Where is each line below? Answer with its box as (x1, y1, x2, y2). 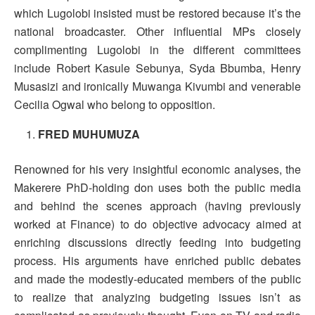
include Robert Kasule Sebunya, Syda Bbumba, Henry (14, 60, 301, 77)
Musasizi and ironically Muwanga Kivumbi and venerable (14, 78, 301, 95)
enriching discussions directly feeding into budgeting (14, 234, 301, 251)
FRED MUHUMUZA (38, 126, 141, 143)
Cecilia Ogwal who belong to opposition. (14, 96, 215, 113)
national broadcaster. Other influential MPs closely (14, 23, 301, 40)
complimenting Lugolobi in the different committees (14, 41, 301, 58)
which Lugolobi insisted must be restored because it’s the (14, 5, 301, 22)
